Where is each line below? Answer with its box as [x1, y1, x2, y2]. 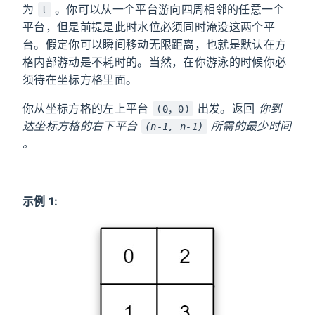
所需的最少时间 [207, 118, 292, 133]
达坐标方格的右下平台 [22, 118, 141, 133]
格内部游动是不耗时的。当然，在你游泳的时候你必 [22, 54, 287, 69]
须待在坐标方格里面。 [22, 72, 138, 86]
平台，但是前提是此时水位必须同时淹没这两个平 [22, 19, 276, 34]
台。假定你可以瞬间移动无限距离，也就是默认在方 [22, 37, 287, 51]
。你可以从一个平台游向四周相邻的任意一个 [51, 1, 285, 16]
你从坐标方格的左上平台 [22, 101, 153, 115]
